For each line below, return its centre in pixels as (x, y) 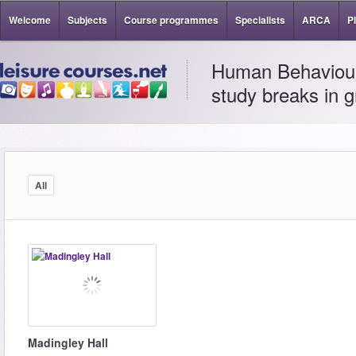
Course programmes (171, 20)
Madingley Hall (68, 342)
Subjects (87, 20)
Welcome (30, 20)
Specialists (260, 20)
